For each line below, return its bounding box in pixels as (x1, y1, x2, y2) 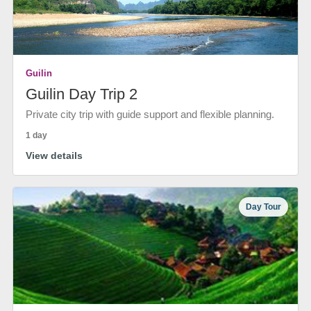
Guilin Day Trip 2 (26, 85, 137, 103)
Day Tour (246, 201, 281, 212)
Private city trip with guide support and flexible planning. (26, 108, 274, 120)
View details (26, 150, 83, 161)
